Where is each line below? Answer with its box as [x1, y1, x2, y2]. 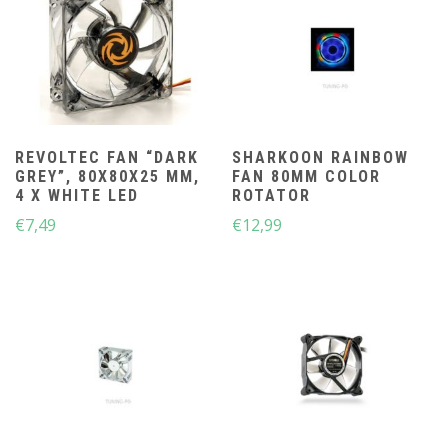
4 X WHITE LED [15, 185, 139, 205]
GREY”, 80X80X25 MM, [15, 166, 200, 186]
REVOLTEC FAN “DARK [15, 147, 199, 167]
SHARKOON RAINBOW [232, 147, 410, 167]
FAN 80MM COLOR [232, 166, 382, 186]
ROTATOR [232, 185, 312, 205]
